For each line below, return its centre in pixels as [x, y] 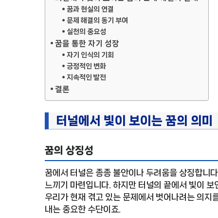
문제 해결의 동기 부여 [97, 21]
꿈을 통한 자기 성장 [87, 44]
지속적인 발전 [86, 78]
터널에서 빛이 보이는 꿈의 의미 [135, 121]
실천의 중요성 [86, 32]
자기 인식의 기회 [90, 55]
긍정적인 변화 [86, 66]
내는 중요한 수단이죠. [83, 209]
